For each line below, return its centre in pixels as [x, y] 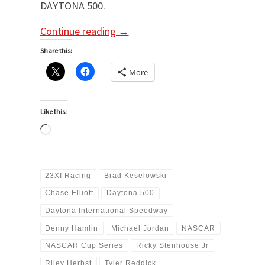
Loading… [73, 131]
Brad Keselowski [135, 175]
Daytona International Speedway [107, 211]
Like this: [53, 112]
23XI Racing [68, 175]
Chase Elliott [70, 193]
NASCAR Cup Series [84, 246]
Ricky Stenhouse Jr [172, 246]
